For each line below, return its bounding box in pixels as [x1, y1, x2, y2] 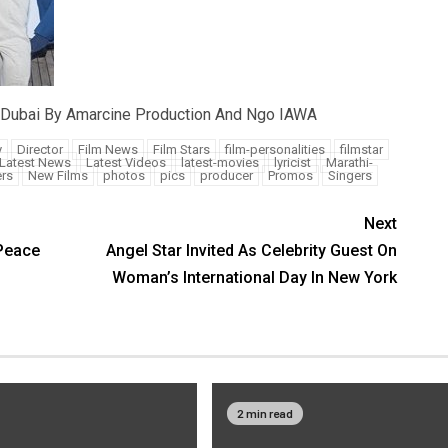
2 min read [236, 406, 293, 421]
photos [102, 167, 145, 183]
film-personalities [224, 141, 325, 157]
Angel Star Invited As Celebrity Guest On [106, 240, 398, 260]
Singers [327, 167, 372, 183]
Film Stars [152, 141, 210, 157]
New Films [27, 167, 88, 183]
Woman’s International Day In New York [112, 267, 398, 287]
